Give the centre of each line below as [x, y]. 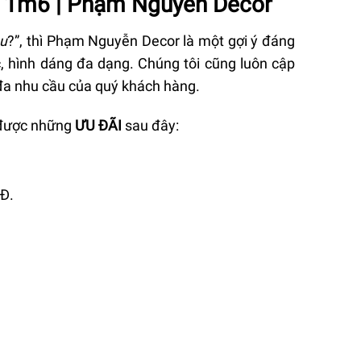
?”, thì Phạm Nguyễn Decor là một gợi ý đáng [151, 41]
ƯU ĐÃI [98, 125]
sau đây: [150, 125]
